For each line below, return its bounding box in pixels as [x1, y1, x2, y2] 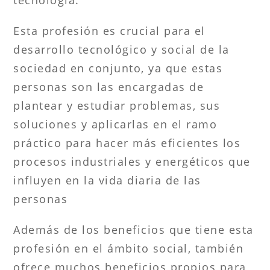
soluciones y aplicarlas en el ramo [13, 116, 218, 131]
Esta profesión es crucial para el [13, 23, 206, 38]
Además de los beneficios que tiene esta [13, 222, 254, 237]
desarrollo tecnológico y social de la [13, 42, 230, 57]
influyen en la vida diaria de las [13, 172, 201, 187]
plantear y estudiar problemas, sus [13, 98, 221, 113]
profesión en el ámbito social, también [13, 240, 244, 256]
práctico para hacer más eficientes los [13, 135, 241, 150]
